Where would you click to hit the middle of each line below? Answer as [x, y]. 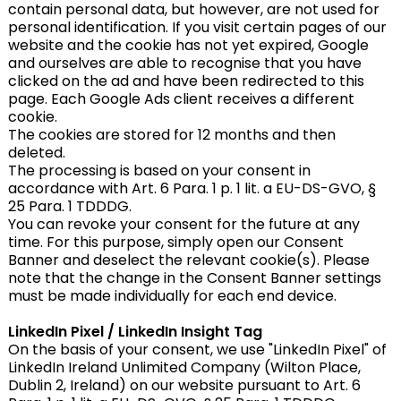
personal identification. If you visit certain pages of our [197, 27]
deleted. [36, 153]
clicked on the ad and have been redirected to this [186, 81]
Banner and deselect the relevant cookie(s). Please [188, 260]
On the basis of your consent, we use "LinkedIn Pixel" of [197, 350]
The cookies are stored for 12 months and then [171, 135]
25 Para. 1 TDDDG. [69, 206]
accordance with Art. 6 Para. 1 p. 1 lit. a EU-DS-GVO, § [192, 188]
